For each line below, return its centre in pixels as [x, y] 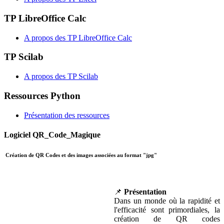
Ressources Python [42, 95]
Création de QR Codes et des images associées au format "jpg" [80, 155]
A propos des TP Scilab [61, 76]
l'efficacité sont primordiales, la [167, 209]
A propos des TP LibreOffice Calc [78, 37]
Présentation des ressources [67, 115]
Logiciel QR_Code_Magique [52, 134]
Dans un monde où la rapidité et [167, 200]
